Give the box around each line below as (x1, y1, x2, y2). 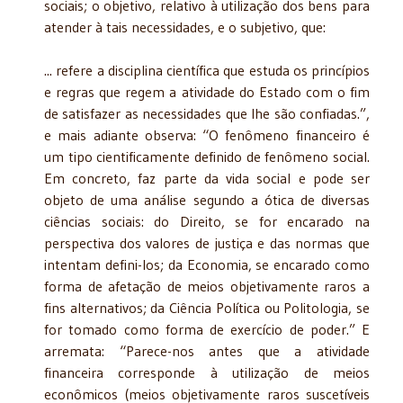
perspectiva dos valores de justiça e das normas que (44, 233, 370, 252)
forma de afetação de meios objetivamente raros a (44, 276, 370, 295)
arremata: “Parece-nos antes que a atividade (44, 341, 370, 360)
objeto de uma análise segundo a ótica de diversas (44, 190, 370, 209)
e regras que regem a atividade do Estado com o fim (44, 82, 370, 101)
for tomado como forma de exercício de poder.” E (44, 319, 370, 338)
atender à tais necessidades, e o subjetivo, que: (44, 17, 326, 36)
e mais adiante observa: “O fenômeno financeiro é (44, 125, 370, 144)
